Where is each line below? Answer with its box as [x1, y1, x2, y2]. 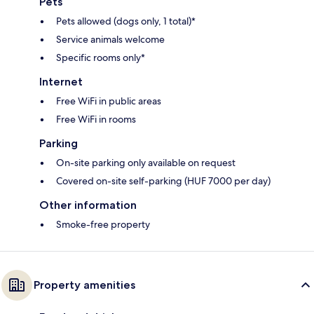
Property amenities [34, 278, 135, 292]
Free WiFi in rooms [56, 113, 136, 126]
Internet [39, 75, 83, 89]
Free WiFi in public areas [56, 95, 161, 108]
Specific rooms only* [56, 51, 145, 64]
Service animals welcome [56, 33, 165, 46]
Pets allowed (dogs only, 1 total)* [56, 15, 196, 28]
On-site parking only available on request [56, 156, 235, 170]
